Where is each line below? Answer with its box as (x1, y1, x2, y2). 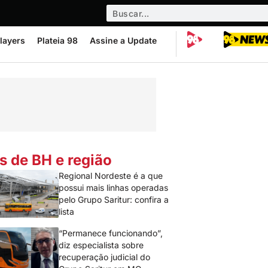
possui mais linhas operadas (59, 182, 169, 193)
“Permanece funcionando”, (59, 228, 163, 238)
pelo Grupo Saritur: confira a (59, 194, 169, 205)
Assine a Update (90, 35, 157, 45)
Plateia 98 (37, 35, 78, 45)
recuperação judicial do (59, 252, 151, 262)
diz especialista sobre (59, 240, 144, 250)
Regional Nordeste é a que (59, 170, 163, 181)
